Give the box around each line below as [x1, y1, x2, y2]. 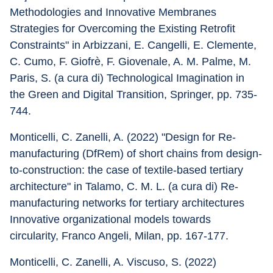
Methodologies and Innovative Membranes [10, 6, 219, 18]
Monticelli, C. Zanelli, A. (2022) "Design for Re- [10, 131, 236, 143]
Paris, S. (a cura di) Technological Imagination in [10, 72, 247, 84]
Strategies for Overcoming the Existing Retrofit [10, 23, 238, 35]
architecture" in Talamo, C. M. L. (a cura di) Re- [10, 180, 238, 193]
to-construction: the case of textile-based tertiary [10, 164, 246, 176]
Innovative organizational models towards [10, 213, 214, 225]
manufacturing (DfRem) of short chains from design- [10, 147, 262, 160]
